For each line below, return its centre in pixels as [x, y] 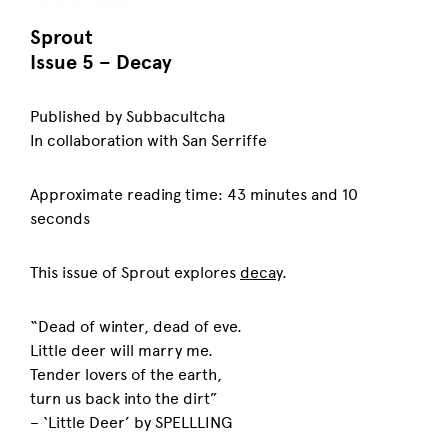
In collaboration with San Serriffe [148, 140]
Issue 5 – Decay [101, 62]
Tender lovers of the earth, [126, 374]
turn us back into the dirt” [124, 398]
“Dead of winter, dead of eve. [136, 326]
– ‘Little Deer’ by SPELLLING [131, 422]
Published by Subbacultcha [127, 116]
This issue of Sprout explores [135, 272]
